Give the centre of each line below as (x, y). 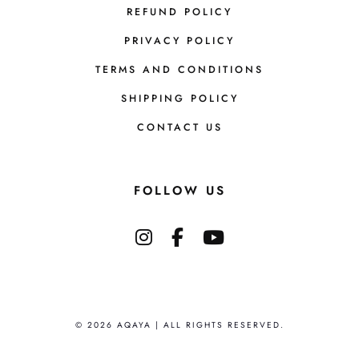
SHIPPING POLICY (179, 98)
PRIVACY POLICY (179, 40)
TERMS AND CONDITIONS (179, 69)
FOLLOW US (179, 190)
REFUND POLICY (179, 12)
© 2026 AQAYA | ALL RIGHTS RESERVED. (179, 325)
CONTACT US (179, 127)
